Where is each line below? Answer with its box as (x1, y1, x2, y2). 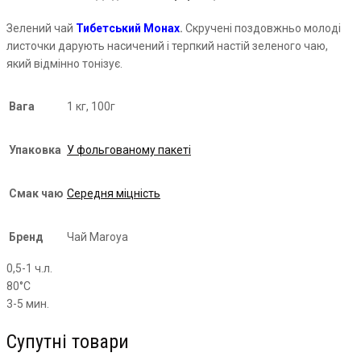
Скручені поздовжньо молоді (183, 22, 341, 35)
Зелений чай (6, 22, 73, 35)
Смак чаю (9, 187, 64, 201)
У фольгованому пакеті (67, 143, 191, 157)
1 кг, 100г (67, 100, 115, 114)
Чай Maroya (67, 230, 128, 244)
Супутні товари (6, 330, 129, 354)
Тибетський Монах (76, 22, 180, 35)
